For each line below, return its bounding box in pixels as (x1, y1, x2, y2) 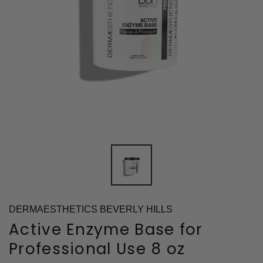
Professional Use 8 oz (9, 238, 186, 259)
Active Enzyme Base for (9, 218, 203, 240)
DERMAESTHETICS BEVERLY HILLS (9, 204, 173, 214)
